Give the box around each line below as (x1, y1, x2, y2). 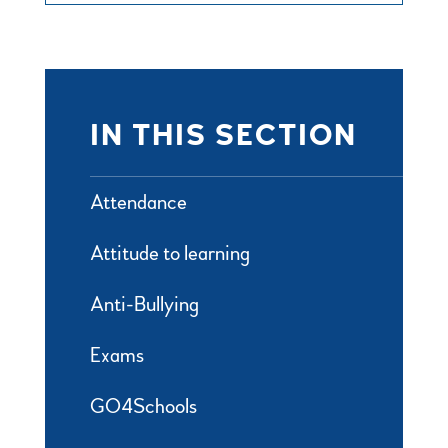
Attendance (89, 190, 187, 216)
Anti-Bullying (89, 292, 199, 318)
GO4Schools (89, 394, 197, 420)
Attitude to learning (89, 241, 250, 267)
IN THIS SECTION (89, 117, 357, 155)
